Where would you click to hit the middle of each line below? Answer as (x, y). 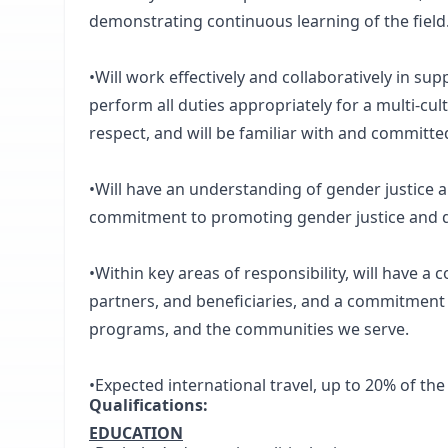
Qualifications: (148, 405)
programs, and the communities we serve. (249, 329)
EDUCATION (136, 433)
